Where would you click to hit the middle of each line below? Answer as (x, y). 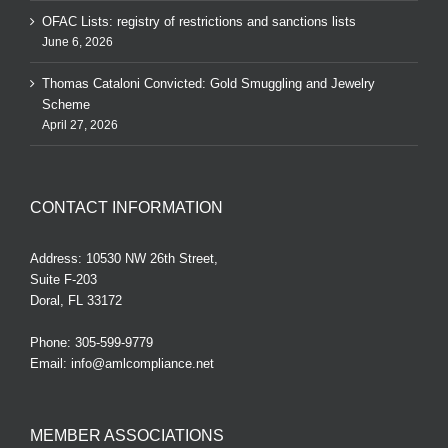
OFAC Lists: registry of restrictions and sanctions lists (199, 22)
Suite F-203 (63, 280)
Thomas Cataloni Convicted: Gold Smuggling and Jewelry (208, 84)
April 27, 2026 (80, 125)
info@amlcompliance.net (142, 364)
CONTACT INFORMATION (126, 208)
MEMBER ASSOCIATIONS (127, 436)
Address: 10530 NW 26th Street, (124, 259)
